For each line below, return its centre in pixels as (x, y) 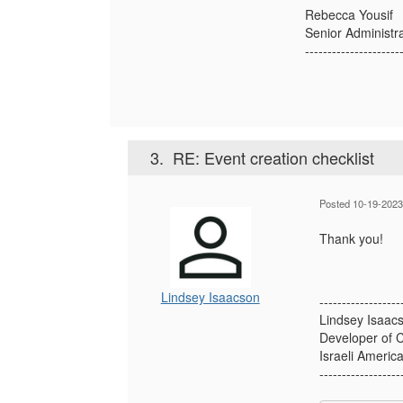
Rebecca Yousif (349, 14)
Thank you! (352, 238)
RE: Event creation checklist (273, 157)
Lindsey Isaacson (210, 296)
